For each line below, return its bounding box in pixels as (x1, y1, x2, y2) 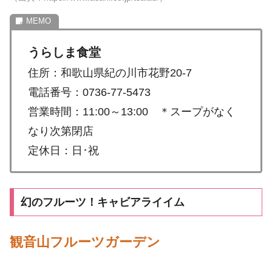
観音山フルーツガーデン (10, 234, 160, 250)
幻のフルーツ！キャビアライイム (20, 196, 185, 209)
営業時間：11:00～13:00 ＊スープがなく (28, 106, 236, 118)
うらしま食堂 (28, 46, 101, 59)
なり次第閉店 (28, 125, 93, 138)
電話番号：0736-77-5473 (28, 86, 151, 99)
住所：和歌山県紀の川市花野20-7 (28, 67, 192, 80)
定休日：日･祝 (28, 144, 99, 157)
